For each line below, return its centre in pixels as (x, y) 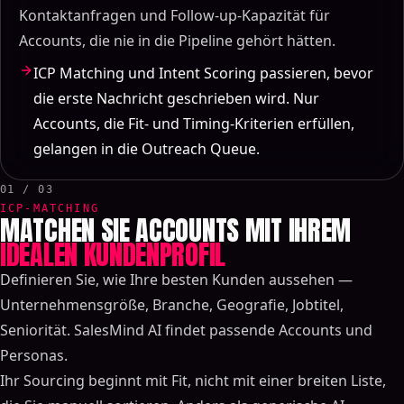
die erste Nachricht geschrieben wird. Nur (176, 98)
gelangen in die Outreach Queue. (147, 149)
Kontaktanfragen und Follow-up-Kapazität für (174, 15)
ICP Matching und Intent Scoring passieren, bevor (203, 73)
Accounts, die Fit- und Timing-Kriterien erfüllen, (194, 124)
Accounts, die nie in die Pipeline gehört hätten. (177, 41)
